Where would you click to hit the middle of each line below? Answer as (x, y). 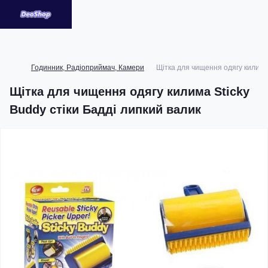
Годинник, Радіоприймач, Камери (88, 68)
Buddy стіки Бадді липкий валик (105, 109)
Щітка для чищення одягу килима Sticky (130, 92)
